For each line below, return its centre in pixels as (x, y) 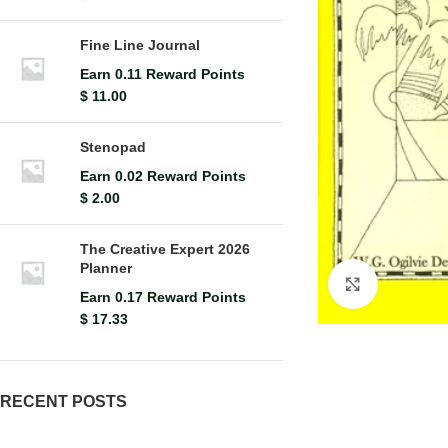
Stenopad (113, 147)
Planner (106, 268)
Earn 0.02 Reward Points (163, 176)
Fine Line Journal (140, 45)
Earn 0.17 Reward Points (163, 297)
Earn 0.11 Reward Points (162, 74)
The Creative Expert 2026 (165, 249)
